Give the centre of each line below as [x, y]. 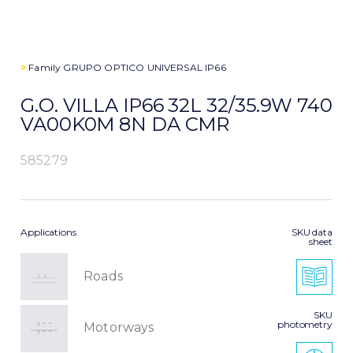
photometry [305, 325]
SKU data [312, 232]
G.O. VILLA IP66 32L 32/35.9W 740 [176, 106]
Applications [48, 232]
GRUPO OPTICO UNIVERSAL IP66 [145, 68]
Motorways [119, 327]
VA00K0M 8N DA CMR [125, 124]
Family [45, 68]
